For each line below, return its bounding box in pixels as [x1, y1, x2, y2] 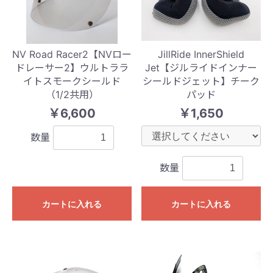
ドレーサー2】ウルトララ [15, 61, 129, 74]
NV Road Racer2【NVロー [12, 48, 132, 60]
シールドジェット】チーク [143, 74, 260, 87]
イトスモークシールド [23, 74, 121, 87]
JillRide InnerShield [158, 48, 244, 60]
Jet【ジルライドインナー [145, 61, 257, 74]
